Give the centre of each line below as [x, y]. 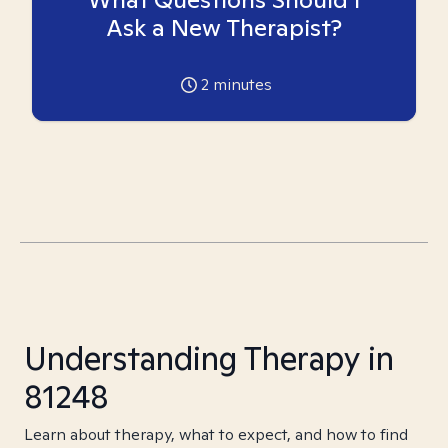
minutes [240, 84]
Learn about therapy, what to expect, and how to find [216, 434]
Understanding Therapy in [209, 358]
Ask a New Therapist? [224, 27]
